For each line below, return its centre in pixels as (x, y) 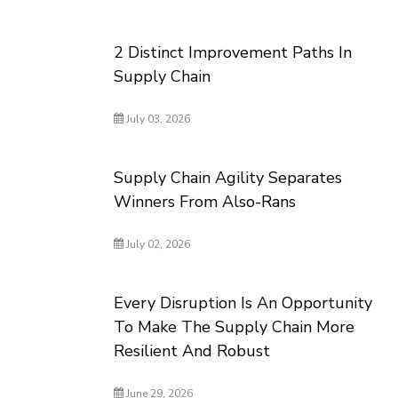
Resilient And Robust (192, 351)
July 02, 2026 (157, 244)
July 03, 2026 (157, 119)
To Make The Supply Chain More (235, 327)
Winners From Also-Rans (205, 202)
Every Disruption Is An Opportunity (243, 303)
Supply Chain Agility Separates (228, 178)
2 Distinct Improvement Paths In (233, 52)
